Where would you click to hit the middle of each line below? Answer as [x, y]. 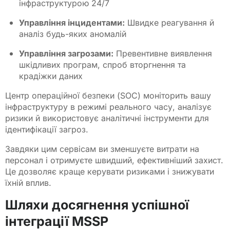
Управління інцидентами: [72, 22]
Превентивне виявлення [163, 53]
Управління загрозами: [66, 53]
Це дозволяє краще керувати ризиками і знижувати [110, 171]
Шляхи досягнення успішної [97, 205]
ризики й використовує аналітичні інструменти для [107, 118]
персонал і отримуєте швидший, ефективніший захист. [114, 160]
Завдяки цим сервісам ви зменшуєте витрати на [102, 149]
